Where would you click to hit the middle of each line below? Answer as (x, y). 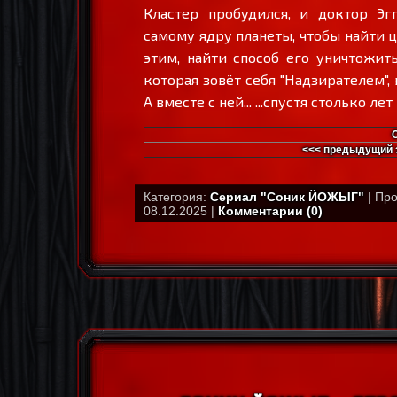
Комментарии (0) (270, 211)
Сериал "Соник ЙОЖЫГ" (287, 197)
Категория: (177, 197)
